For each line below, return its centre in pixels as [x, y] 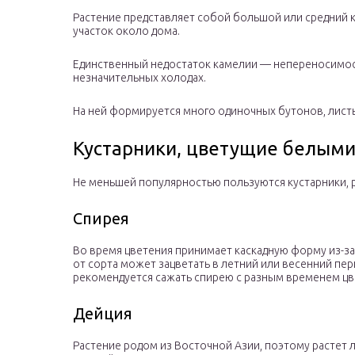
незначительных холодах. [139, 78]
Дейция [103, 314]
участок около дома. [126, 31]
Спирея [101, 219]
